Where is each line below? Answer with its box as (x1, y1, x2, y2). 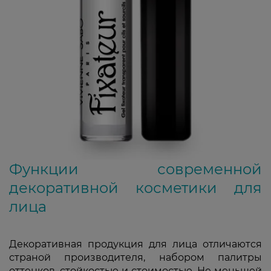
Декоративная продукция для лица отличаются (9, 238, 262, 250)
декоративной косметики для (9, 179, 262, 197)
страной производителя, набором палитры (9, 252, 262, 264)
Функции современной (9, 160, 262, 178)
